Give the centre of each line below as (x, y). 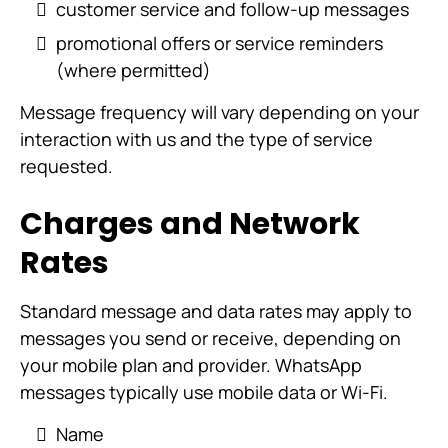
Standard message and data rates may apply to (216, 311)
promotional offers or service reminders (219, 43)
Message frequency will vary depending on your (219, 112)
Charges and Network (190, 224)
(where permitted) (133, 70)
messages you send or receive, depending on (210, 338)
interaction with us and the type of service (196, 139)
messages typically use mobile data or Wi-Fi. (204, 392)
